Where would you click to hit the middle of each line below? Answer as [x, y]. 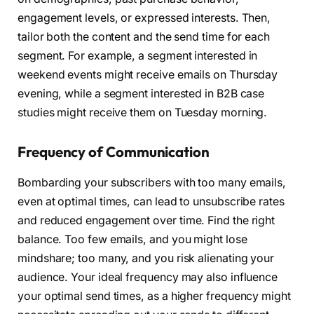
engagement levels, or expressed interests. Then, [144, 18]
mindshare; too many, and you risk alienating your [146, 258]
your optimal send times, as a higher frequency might [154, 296]
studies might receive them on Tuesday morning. [143, 112]
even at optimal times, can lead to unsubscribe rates [151, 201]
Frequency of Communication [114, 151]
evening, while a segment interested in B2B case [141, 93]
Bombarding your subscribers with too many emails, [152, 182]
